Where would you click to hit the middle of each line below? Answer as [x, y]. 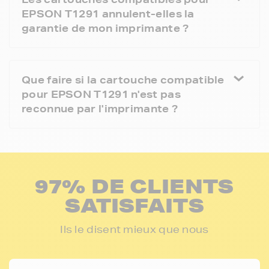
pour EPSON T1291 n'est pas [101, 94]
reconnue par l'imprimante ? [100, 108]
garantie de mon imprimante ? [105, 28]
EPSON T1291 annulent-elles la [108, 13]
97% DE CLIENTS [134, 186]
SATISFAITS [134, 205]
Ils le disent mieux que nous [134, 229]
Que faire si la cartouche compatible [123, 79]
